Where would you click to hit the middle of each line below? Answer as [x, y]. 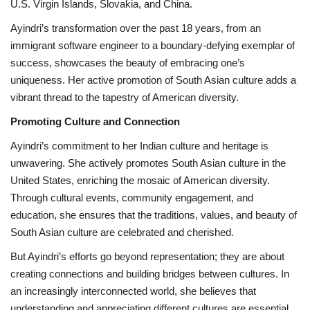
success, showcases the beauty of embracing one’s [128, 62]
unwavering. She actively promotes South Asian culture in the [148, 163]
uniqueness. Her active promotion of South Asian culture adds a [153, 80]
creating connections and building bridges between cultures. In [150, 273]
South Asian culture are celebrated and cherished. [122, 232]
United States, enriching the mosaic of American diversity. [140, 180]
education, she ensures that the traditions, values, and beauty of [154, 215]
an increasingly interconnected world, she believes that [133, 291]
